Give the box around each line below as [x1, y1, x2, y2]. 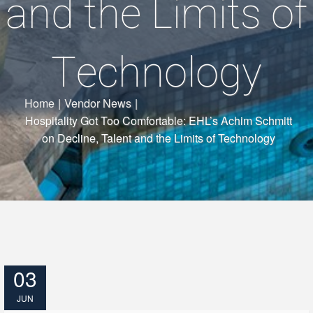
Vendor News [64, 94, 131, 111]
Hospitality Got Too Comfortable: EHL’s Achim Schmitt [24, 112, 292, 129]
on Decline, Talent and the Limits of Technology [41, 129, 275, 146]
